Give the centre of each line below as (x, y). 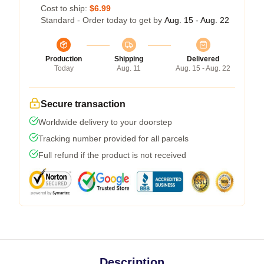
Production (64, 59)
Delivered (203, 59)
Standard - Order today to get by (103, 20)
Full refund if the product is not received (112, 155)
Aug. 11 (129, 68)
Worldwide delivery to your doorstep (105, 122)
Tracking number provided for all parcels (113, 138)
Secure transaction (83, 104)
